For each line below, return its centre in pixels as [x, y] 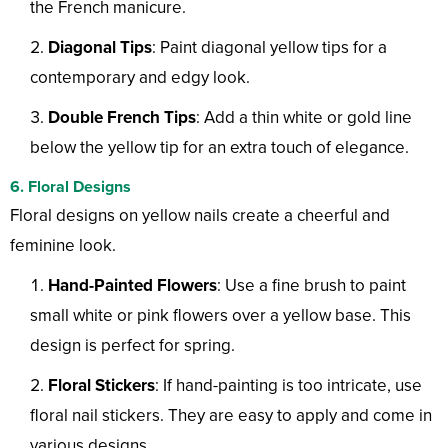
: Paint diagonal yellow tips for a [269, 48]
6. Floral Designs [70, 187]
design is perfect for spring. [132, 346]
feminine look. [63, 246]
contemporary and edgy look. [140, 78]
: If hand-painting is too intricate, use [288, 386]
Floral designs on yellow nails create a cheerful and [200, 216]
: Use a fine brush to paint [311, 286]
